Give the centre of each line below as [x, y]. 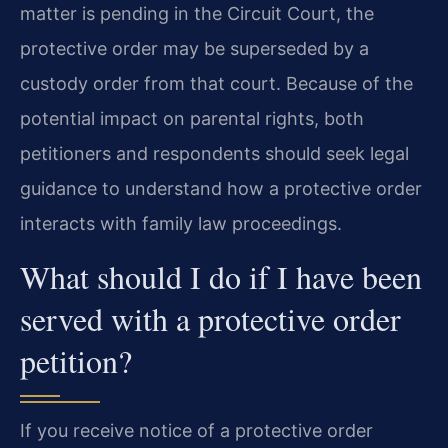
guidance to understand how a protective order [221, 189]
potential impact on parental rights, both [192, 119]
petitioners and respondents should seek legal [214, 154]
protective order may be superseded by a [194, 49]
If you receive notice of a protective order [196, 430]
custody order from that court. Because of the [216, 84]
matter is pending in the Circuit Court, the [197, 14]
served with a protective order [210, 318]
